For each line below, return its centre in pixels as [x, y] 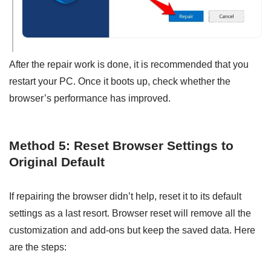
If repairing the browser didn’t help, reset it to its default [125, 197]
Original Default [57, 162]
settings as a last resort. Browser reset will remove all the [130, 214]
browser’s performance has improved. [90, 99]
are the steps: [38, 247]
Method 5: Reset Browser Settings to [121, 146]
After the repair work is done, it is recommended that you [129, 65]
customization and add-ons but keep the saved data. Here [132, 230]
